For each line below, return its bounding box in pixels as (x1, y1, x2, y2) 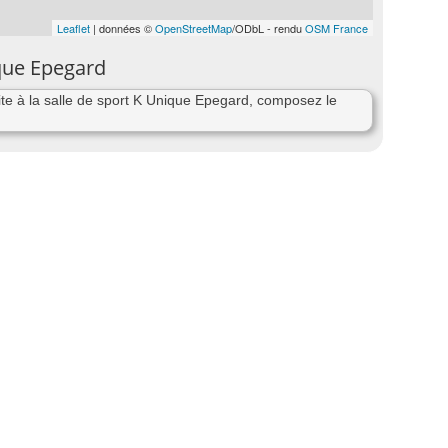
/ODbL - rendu (232, 20, 305, 36)
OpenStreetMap (155, 20, 232, 36)
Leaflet (57, 20, 90, 36)
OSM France (305, 20, 368, 36)
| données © (90, 20, 155, 36)
